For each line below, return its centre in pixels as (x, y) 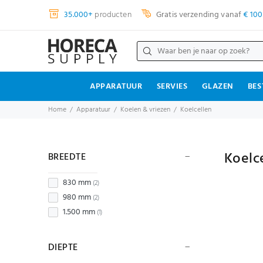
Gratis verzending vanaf (199, 15)
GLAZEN (218, 87)
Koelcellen (196, 110)
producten (112, 15)
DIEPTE (63, 248)
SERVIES (172, 87)
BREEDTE (67, 157)
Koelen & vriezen (145, 110)
